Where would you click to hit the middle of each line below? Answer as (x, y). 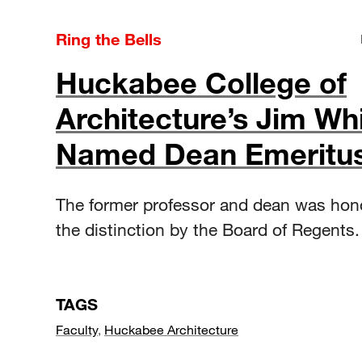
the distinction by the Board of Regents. (208, 229)
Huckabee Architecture (171, 329)
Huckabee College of (201, 82)
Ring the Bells (109, 38)
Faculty (77, 329)
